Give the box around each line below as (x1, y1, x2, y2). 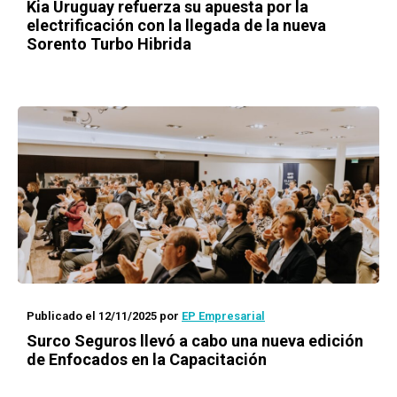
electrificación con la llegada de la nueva (27, 16, 326, 35)
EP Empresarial (182, 309, 265, 323)
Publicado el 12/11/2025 (27, 309, 157, 323)
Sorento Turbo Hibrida (27, 35, 191, 53)
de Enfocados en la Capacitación (27, 350, 267, 369)
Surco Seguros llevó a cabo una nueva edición (27, 331, 363, 350)
